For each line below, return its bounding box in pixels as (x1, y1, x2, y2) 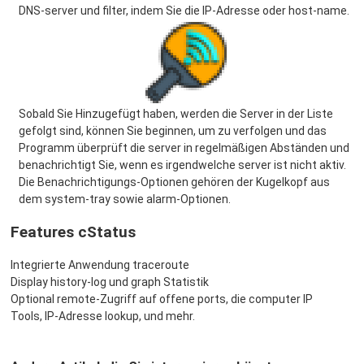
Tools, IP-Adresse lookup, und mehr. (11, 309, 195, 323)
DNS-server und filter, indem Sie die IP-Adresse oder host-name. (19, 4, 349, 17)
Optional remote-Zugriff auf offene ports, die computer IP (11, 292, 313, 305)
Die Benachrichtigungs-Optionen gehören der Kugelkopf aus (19, 175, 330, 188)
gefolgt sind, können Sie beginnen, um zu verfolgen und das (19, 124, 327, 137)
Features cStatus (11, 222, 136, 241)
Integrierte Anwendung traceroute (11, 258, 189, 271)
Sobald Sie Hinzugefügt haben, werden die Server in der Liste (19, 107, 333, 120)
